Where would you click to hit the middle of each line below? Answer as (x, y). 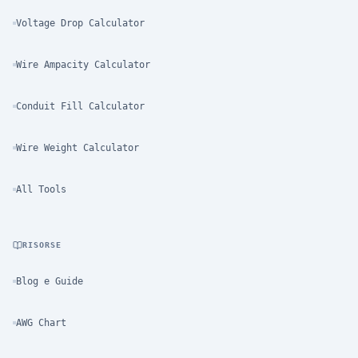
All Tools (41, 189)
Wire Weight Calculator (78, 148)
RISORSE (42, 245)
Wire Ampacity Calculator (83, 65)
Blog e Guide (50, 281)
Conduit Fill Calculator (80, 106)
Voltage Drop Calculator (80, 23)
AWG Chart (41, 323)
